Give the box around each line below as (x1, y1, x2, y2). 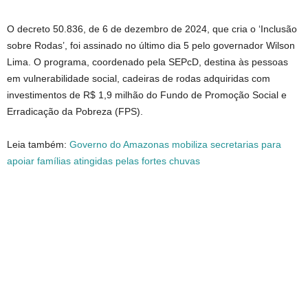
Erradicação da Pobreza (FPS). (7, 105, 143, 117)
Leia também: (7, 138, 69, 150)
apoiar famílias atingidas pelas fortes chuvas (7, 155, 200, 166)
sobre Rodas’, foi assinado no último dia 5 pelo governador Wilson (7, 39, 295, 51)
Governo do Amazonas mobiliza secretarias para (69, 138, 281, 150)
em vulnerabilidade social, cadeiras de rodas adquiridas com (7, 72, 270, 84)
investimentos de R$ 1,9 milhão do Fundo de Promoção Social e (7, 89, 287, 100)
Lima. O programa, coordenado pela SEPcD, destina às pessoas (7, 56, 288, 67)
